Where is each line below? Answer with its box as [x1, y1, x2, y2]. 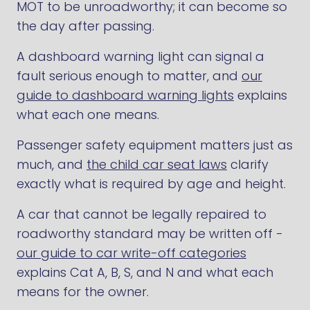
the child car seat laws [86, 156, 227, 173]
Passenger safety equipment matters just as [17, 136, 293, 154]
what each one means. [17, 106, 159, 123]
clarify [227, 156, 268, 173]
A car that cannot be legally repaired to [17, 206, 266, 223]
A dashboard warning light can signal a [17, 48, 264, 65]
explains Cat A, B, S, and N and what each [17, 264, 273, 281]
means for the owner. [17, 283, 149, 300]
